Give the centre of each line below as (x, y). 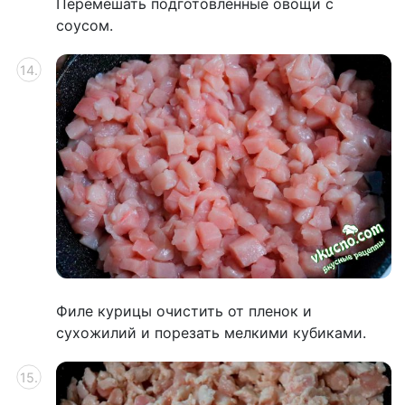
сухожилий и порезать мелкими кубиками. (211, 332)
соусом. (85, 26)
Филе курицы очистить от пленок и (184, 311)
